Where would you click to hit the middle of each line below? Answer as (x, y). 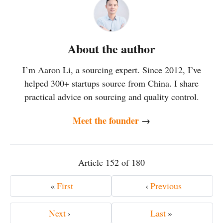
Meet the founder (107, 121)
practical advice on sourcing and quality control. (111, 96)
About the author (111, 48)
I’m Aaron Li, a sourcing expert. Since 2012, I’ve (111, 69)
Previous (166, 186)
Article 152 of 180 (111, 163)
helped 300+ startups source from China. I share (111, 83)
